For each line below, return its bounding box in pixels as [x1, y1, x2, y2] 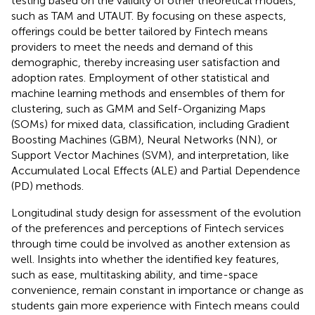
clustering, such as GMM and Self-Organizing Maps [11, 101, 266, 115]
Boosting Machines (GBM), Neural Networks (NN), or [11, 132, 277, 146]
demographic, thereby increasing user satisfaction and [11, 55, 280, 69]
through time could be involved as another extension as [11, 236, 290, 250]
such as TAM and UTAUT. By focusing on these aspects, [11, 8, 286, 22]
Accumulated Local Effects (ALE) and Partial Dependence [11, 163, 300, 177]
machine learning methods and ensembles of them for [11, 86, 285, 100]
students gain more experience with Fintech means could [11, 298, 300, 312]
